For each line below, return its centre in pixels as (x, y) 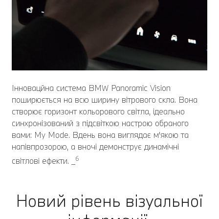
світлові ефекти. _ (44, 161)
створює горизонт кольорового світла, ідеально (98, 111)
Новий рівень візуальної (109, 201)
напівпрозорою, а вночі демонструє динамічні (95, 147)
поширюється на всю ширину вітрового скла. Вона (105, 100)
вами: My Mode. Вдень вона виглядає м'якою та (100, 135)
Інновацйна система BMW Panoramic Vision (91, 88)
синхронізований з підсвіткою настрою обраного (100, 123)
